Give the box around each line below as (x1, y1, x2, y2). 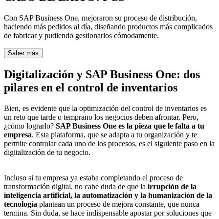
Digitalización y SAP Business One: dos (4, 68, 200, 81)
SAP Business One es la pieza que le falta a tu (56, 122, 204, 131)
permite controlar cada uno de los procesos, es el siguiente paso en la (4, 139, 215, 148)
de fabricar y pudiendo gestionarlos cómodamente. (4, 31, 159, 40)
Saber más (8, 49, 39, 57)
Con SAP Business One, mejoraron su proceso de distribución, (4, 14, 197, 22)
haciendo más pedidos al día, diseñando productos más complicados (4, 22, 213, 31)
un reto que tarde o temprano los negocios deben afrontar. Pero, (4, 113, 198, 122)
